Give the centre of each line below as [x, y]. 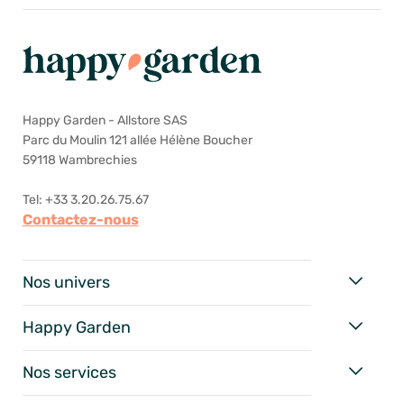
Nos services [69, 373]
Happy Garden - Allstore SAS [105, 121]
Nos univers [66, 283]
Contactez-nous [80, 220]
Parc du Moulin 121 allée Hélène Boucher [137, 141]
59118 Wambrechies [79, 161]
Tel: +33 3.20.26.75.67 [85, 200]
